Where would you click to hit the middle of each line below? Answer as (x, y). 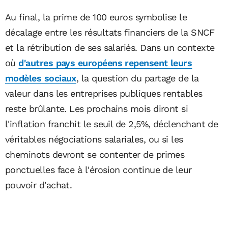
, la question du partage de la (137, 78)
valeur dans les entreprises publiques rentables (104, 94)
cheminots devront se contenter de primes (95, 155)
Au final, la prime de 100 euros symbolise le (96, 17)
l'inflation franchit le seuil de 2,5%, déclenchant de (112, 124)
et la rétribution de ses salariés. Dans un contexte (110, 48)
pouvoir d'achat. (39, 185)
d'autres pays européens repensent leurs (105, 63)
